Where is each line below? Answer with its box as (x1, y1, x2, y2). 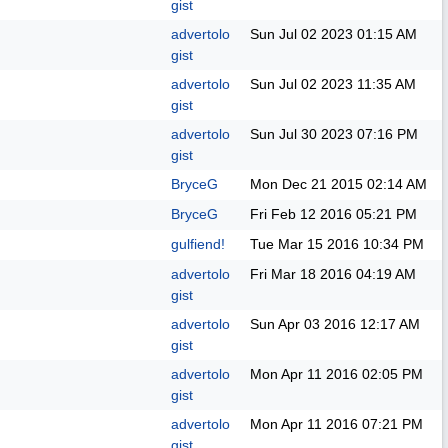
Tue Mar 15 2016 (250, 236, 359, 252)
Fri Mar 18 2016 (250, 266, 352, 282)
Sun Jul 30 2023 (250, 126, 353, 142)
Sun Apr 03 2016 (250, 316, 356, 332)
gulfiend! (171, 236, 225, 252)
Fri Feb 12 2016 (250, 206, 352, 222)
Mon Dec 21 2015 (250, 176, 363, 192)
